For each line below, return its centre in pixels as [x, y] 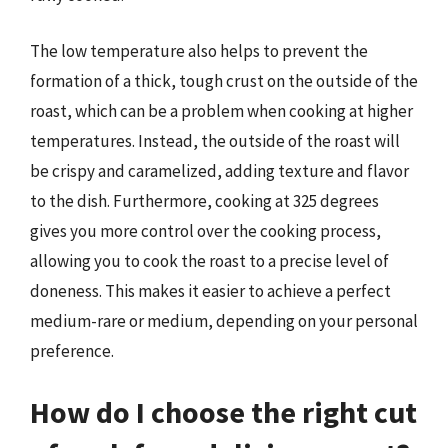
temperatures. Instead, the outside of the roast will [215, 140]
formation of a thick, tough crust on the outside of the [224, 80]
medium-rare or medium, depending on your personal [224, 320]
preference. [72, 350]
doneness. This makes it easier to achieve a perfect [210, 290]
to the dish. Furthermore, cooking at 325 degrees [204, 200]
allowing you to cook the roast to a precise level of [209, 260]
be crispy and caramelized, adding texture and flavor [219, 170]
